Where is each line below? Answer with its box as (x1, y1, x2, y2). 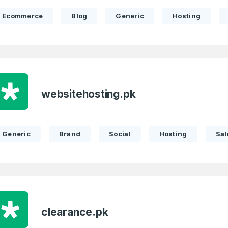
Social (109, 130, 131, 138)
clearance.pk (41, 206, 108, 218)
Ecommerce (2, 12, 43, 20)
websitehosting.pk (41, 88, 136, 100)
